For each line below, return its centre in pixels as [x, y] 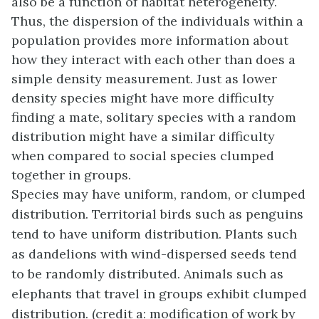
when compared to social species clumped [143, 156]
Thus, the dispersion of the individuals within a [157, 21]
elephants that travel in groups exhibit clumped [159, 294]
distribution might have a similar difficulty [143, 137]
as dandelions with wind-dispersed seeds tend [154, 254]
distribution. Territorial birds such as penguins [157, 214]
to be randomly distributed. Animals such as [147, 274]
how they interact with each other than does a [153, 60]
